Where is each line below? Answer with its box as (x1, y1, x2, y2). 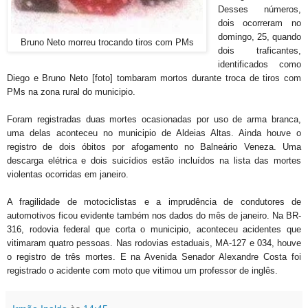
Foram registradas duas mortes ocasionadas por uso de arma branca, (7, 113, 301, 124)
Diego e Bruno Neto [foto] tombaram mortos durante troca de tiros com (7, 72, 301, 83)
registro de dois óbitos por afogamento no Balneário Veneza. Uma (7, 141, 301, 152)
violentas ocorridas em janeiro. (7, 168, 131, 179)
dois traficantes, (217, 45, 301, 56)
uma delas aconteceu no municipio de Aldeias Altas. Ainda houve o (7, 127, 301, 138)
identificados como (217, 58, 301, 69)
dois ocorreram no (217, 17, 301, 28)
